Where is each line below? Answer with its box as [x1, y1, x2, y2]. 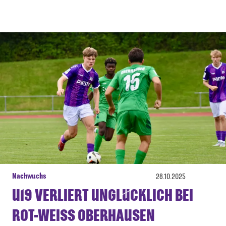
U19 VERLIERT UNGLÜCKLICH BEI [12, 186, 193, 205]
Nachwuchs [12, 171, 46, 181]
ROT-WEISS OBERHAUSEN [12, 206, 146, 225]
